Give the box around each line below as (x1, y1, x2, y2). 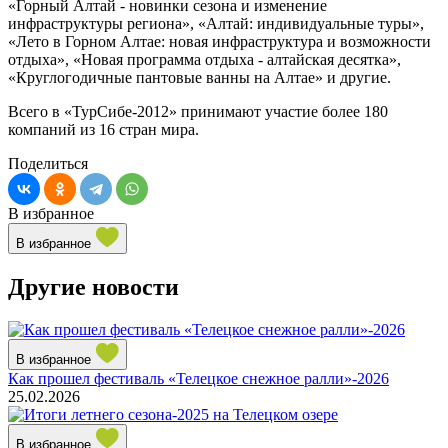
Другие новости (8, 273, 179, 300)
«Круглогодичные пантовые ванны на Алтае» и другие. (8, 68, 391, 86)
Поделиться (8, 154, 88, 172)
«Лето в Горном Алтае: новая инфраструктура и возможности (8, 32, 431, 50)
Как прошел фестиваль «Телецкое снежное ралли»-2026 (8, 369, 389, 387)
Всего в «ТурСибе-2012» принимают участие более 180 (8, 102, 388, 120)
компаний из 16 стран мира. (8, 120, 203, 138)
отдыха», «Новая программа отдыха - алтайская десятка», (8, 50, 401, 68)
